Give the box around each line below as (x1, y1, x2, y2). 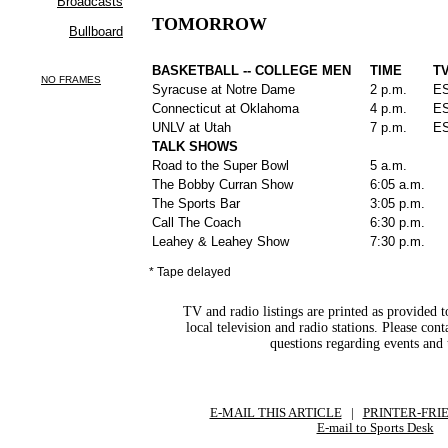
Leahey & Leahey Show (152, 234, 290, 250)
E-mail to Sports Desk (316, 420, 434, 435)
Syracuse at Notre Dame (152, 82, 296, 98)
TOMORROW (152, 14, 268, 35)
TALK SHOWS (152, 139, 239, 155)
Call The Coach (152, 215, 242, 231)
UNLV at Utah (152, 120, 232, 136)
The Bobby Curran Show (152, 177, 294, 193)
